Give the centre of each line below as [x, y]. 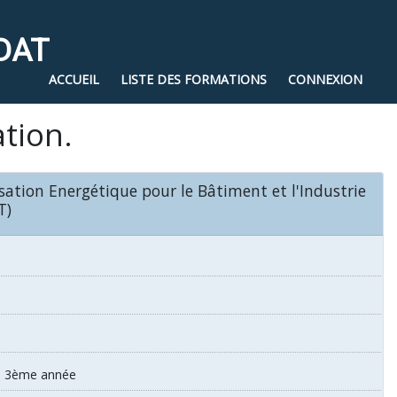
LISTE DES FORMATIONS [194, 79]
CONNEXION [325, 79]
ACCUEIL [74, 79]
